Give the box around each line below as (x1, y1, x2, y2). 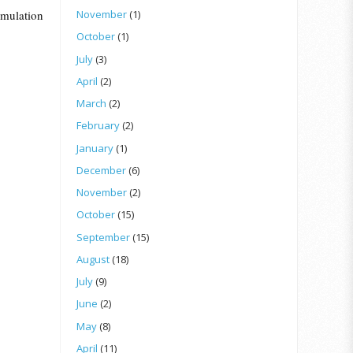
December (76, 162, 126, 177)
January (76, 140, 113, 155)
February (76, 118, 120, 133)
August (76, 251, 110, 266)
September (76, 229, 130, 244)
